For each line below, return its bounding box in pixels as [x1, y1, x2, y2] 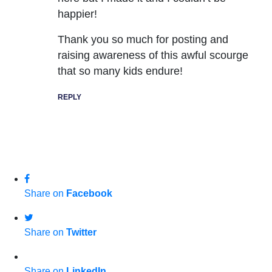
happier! [58, 7, 97, 20]
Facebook [66, 188, 112, 199]
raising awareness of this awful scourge [58, 49, 248, 61]
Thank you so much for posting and [58, 33, 228, 46]
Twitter [66, 227, 97, 238]
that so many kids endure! [58, 64, 183, 77]
